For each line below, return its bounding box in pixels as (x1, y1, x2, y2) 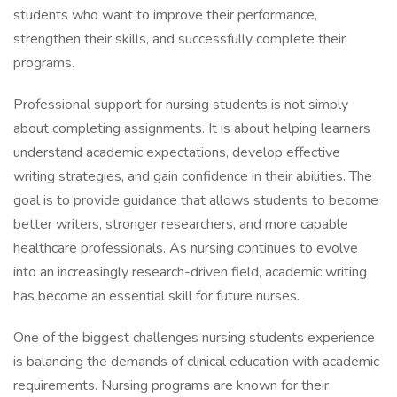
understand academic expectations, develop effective (13, 143, 340, 162)
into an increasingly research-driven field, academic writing (13, 262, 367, 282)
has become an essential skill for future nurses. (13, 286, 300, 306)
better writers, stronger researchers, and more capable (13, 214, 348, 234)
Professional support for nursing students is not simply (13, 95, 348, 114)
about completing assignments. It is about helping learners (13, 119, 370, 138)
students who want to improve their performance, (13, 5, 317, 25)
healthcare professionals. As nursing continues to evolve (13, 238, 358, 258)
